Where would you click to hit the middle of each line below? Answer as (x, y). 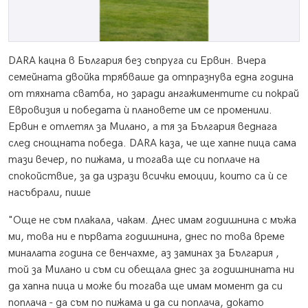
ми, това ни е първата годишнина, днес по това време (146, 237)
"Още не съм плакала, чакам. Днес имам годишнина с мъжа (152, 221)
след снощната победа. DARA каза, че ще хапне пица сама (152, 144)
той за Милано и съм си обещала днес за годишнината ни (151, 270)
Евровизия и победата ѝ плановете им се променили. (140, 111)
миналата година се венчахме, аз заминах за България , (144, 254)
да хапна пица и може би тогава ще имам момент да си (145, 287)
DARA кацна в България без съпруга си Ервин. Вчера (137, 61)
